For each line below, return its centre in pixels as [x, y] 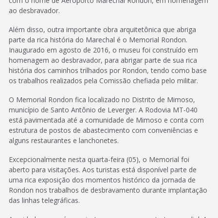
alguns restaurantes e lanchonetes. [64, 140]
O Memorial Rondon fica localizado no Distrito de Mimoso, [102, 100]
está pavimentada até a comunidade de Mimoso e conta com [106, 120]
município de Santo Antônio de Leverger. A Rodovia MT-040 [103, 110]
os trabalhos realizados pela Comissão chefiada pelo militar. [103, 81]
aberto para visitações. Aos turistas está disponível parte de [103, 170]
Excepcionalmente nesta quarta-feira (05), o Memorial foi [99, 159]
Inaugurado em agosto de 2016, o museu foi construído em [103, 50]
